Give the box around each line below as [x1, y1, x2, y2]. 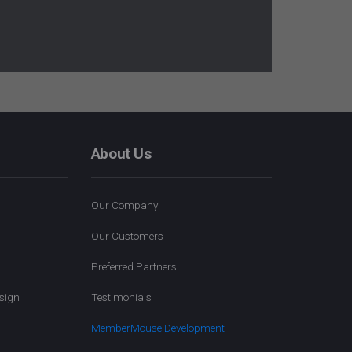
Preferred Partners [90, 260, 177, 273]
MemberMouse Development [90, 321, 225, 334]
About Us [90, 145, 152, 163]
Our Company [90, 199, 158, 211]
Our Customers [90, 229, 163, 242]
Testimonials [90, 291, 152, 303]
